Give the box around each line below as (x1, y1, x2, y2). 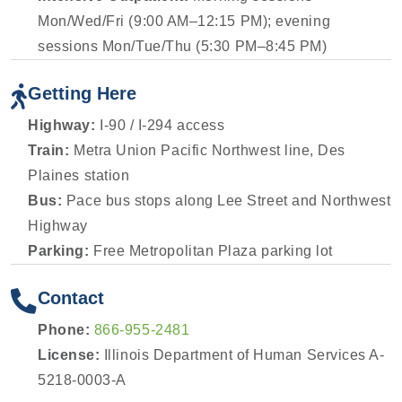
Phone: (38, 321, 91, 337)
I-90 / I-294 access (95, 118, 225, 134)
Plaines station (28, 168, 130, 184)
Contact (38, 287, 104, 308)
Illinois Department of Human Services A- (103, 346, 385, 363)
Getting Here (28, 83, 137, 104)
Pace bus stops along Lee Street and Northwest (62, 193, 391, 209)
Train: (28, 143, 70, 159)
